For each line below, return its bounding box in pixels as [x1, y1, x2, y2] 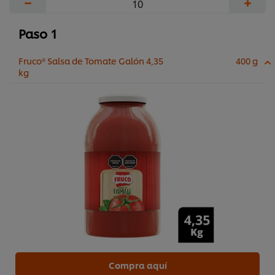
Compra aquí [108, 259, 167, 271]
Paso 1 [18, 25, 58, 42]
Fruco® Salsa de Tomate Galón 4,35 [18, 55, 163, 67]
